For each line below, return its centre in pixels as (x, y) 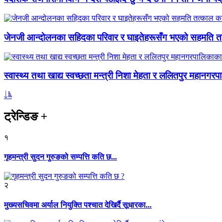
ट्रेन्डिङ (22, 116)
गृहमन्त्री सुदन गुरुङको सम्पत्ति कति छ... (60, 157)
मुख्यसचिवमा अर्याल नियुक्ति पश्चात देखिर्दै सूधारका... (78, 205)
